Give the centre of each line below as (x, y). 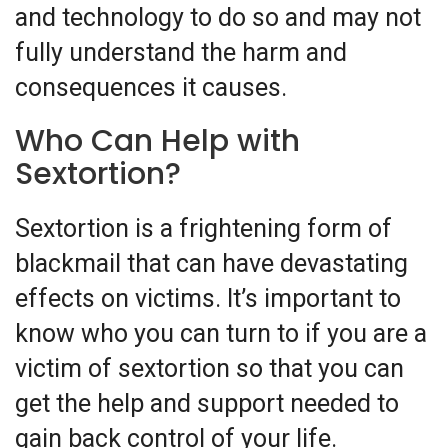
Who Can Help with (157, 141)
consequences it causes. (151, 88)
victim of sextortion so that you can (209, 369)
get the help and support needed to (207, 404)
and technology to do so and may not (218, 18)
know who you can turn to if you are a (221, 334)
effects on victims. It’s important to (208, 299)
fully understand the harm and (181, 53)
